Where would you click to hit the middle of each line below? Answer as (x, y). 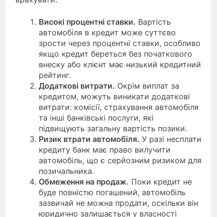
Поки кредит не (160, 182)
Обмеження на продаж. (84, 182)
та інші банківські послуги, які (96, 118)
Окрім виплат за (147, 86)
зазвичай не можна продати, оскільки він (118, 203)
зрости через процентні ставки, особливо (120, 43)
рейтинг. (55, 75)
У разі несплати (170, 139)
